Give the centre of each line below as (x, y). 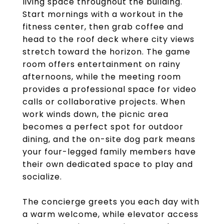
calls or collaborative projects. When (104, 102)
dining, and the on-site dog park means (109, 139)
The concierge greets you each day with (111, 202)
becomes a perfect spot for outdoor (103, 127)
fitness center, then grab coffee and (103, 27)
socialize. (42, 177)
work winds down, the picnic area (95, 114)
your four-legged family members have (109, 152)
